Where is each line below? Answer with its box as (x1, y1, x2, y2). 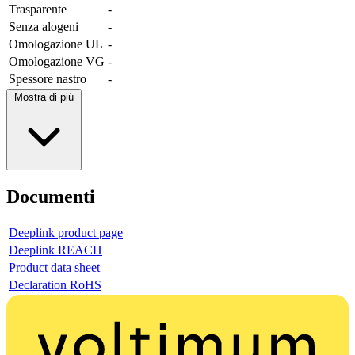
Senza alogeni (9, 20, 78, 34)
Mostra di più (14, 91, 74, 104)
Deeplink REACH (9, 243, 102, 258)
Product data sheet (9, 261, 100, 275)
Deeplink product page (9, 226, 123, 240)
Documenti (6, 186, 95, 208)
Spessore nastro (9, 72, 86, 86)
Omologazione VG (9, 55, 105, 69)
